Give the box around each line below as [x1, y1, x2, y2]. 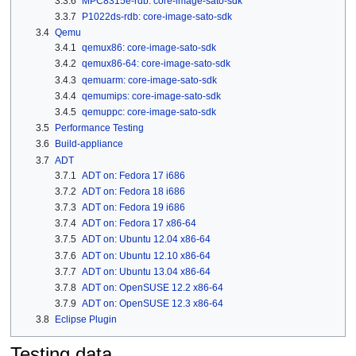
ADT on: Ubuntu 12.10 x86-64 [81, 250, 211, 261]
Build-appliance [54, 138, 123, 150]
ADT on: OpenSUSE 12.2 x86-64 [81, 281, 223, 293]
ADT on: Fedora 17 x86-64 [81, 218, 196, 230]
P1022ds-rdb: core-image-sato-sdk [81, 10, 232, 22]
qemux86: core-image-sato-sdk [81, 42, 216, 54]
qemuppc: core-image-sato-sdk [81, 106, 216, 118]
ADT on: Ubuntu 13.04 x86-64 [81, 265, 211, 277]
